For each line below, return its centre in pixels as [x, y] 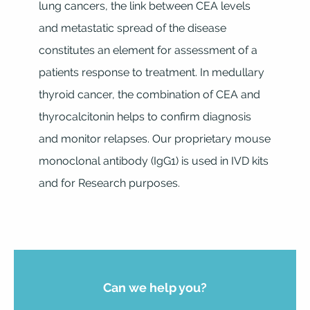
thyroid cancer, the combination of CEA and [149, 94]
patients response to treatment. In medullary [151, 72]
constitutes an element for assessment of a [148, 50]
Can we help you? [155, 288]
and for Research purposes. [109, 183]
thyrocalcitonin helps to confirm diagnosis [145, 117]
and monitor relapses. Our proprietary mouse [154, 139]
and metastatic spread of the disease [132, 28]
